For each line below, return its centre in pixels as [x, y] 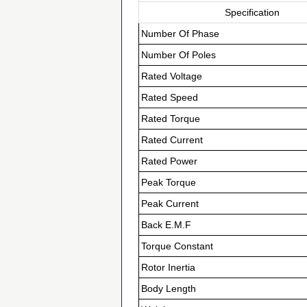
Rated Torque [171, 119]
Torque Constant [177, 246]
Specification [252, 12]
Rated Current [172, 140]
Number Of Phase [180, 34]
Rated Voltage [172, 76]
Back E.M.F [166, 225]
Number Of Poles [179, 55]
